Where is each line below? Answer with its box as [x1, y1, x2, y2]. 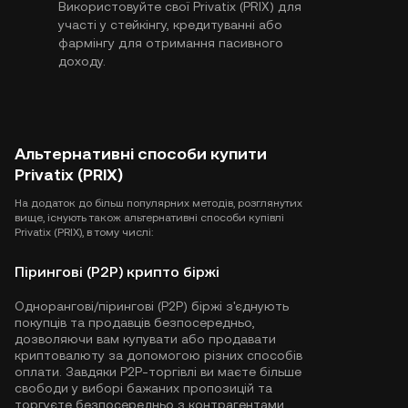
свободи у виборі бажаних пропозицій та [15, 381, 272, 395]
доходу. [58, 54, 106, 68]
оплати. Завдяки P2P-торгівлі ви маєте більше [15, 364, 301, 379]
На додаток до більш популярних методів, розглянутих [15, 197, 302, 209]
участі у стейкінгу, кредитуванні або [58, 17, 282, 32]
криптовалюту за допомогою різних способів [15, 348, 302, 362]
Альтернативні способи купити [15, 144, 267, 163]
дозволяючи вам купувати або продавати [15, 331, 276, 346]
